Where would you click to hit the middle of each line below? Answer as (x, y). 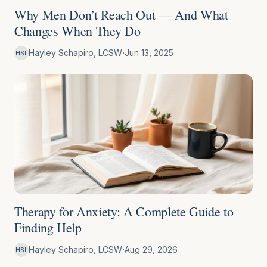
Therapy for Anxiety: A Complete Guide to (124, 211)
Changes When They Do (77, 31)
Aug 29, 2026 (151, 249)
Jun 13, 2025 (149, 53)
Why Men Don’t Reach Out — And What (121, 15)
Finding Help (48, 227)
